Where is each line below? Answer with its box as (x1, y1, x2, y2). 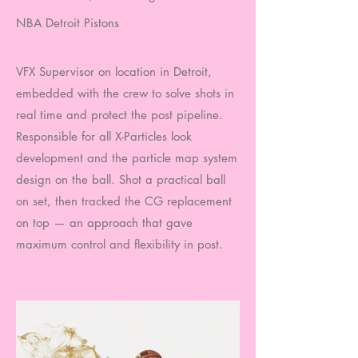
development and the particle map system (16, 150, 237, 165)
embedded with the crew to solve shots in (16, 86, 234, 101)
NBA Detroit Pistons (16, 15, 119, 30)
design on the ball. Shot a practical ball (16, 172, 225, 187)
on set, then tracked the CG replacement (16, 193, 232, 209)
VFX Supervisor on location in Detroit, (16, 64, 212, 79)
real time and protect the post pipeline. (16, 107, 223, 122)
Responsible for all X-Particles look (16, 129, 192, 144)
